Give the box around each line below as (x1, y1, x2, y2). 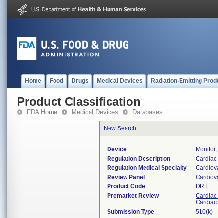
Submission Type (107, 208, 154, 215)
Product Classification (17, 95, 141, 108)
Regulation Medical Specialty (107, 164, 187, 171)
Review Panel (107, 174, 145, 181)
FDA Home (27, 109, 57, 116)
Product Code (107, 183, 145, 190)
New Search (104, 125, 136, 132)
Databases (132, 109, 163, 116)
